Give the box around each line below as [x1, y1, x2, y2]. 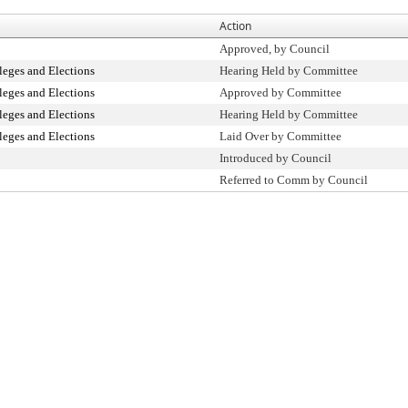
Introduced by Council [219, 151, 331, 165]
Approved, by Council [219, 42, 330, 56]
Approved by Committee [219, 86, 342, 99]
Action [219, 18, 251, 34]
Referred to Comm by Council [219, 173, 368, 187]
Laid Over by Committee [219, 129, 342, 143]
